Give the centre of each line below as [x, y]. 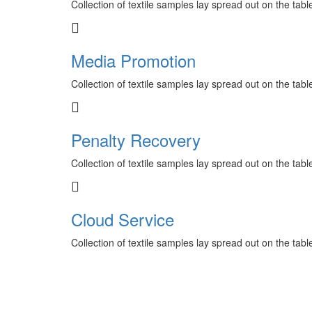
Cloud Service [123, 219]
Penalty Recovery [136, 140]
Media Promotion [133, 60]
